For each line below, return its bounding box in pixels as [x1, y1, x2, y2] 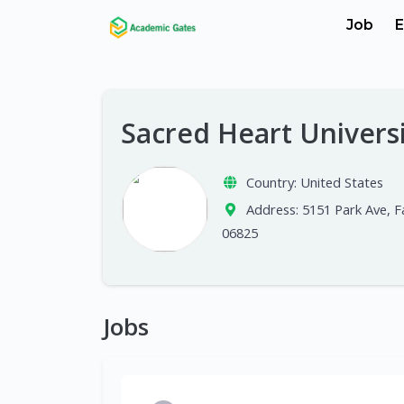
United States [299, 172, 383, 191]
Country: [245, 172, 297, 191]
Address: [245, 199, 298, 218]
